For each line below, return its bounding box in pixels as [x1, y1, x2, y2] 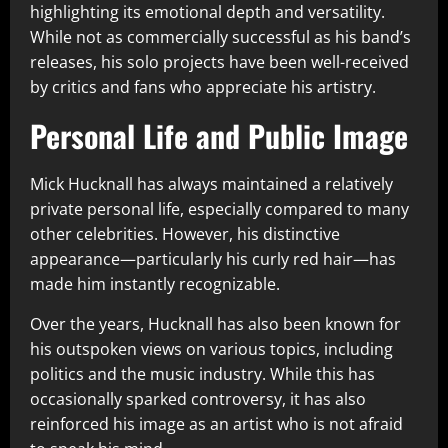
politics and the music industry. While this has [30, 363, 375, 386]
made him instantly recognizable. [30, 273, 280, 296]
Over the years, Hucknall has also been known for [30, 313, 401, 336]
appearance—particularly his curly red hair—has [30, 248, 396, 271]
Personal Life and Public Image [30, 113, 408, 159]
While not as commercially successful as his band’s [30, 26, 411, 49]
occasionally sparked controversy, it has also [30, 388, 366, 411]
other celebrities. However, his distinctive [30, 223, 340, 246]
